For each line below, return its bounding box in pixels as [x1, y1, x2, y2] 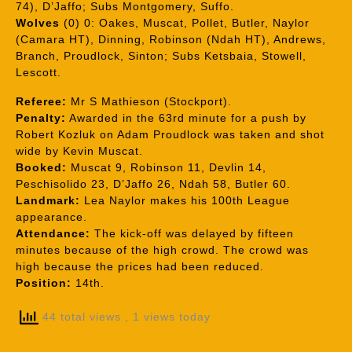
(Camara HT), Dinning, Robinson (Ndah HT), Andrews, [16, 33, 326, 46]
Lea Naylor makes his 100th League [80, 194, 290, 207]
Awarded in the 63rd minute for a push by [66, 112, 306, 124]
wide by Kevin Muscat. [16, 145, 143, 157]
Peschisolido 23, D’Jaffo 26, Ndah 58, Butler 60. [16, 178, 291, 190]
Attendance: [16, 227, 90, 240]
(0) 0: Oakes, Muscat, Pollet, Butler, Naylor [60, 16, 310, 29]
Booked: [16, 161, 67, 174]
